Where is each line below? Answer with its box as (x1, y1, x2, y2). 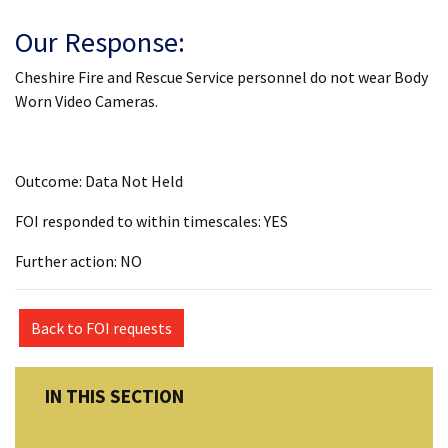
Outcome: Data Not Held (15, 171, 183, 191)
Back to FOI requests (31, 317, 172, 338)
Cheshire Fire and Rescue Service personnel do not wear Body (15, 67, 428, 87)
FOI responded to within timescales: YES (15, 211, 288, 231)
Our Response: (15, 24, 185, 60)
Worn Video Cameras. (15, 91, 158, 111)
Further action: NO (15, 251, 142, 271)
